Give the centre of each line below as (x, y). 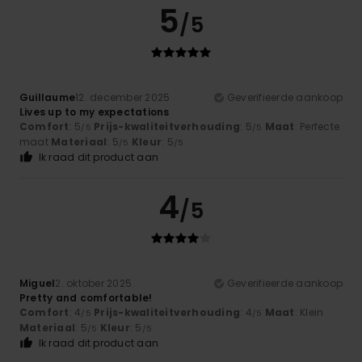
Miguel (38, 284)
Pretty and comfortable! (86, 298)
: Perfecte (317, 127)
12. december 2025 (123, 98)
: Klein (309, 313)
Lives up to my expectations (95, 112)
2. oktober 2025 (94, 284)
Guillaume (48, 98)
